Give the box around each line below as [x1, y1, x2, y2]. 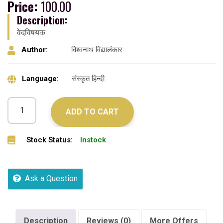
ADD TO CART [66, 107, 119, 116]
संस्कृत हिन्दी [72, 74, 105, 84]
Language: [22, 74, 59, 84]
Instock [80, 135, 106, 144]
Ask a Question [25, 173, 78, 183]
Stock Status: [26, 135, 73, 144]
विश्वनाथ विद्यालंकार [71, 45, 122, 55]
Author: [21, 45, 48, 55]
